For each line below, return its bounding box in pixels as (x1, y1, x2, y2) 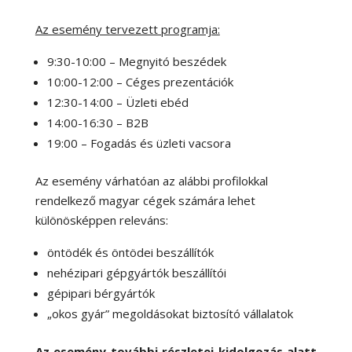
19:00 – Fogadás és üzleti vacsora (46, 135, 231, 152)
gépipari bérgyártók (46, 285, 155, 302)
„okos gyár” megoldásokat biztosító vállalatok (46, 306, 293, 322)
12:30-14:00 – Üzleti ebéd (46, 94, 189, 111)
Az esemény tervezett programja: (35, 21, 220, 38)
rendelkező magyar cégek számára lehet (35, 192, 255, 209)
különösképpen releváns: (35, 212, 168, 229)
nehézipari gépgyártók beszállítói (46, 265, 226, 281)
